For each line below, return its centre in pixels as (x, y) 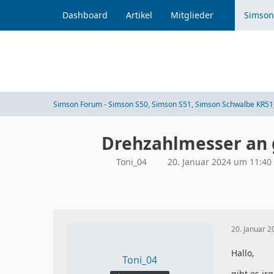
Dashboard (85, 15)
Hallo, (243, 253)
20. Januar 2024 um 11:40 (220, 162)
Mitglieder (192, 15)
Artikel (139, 15)
